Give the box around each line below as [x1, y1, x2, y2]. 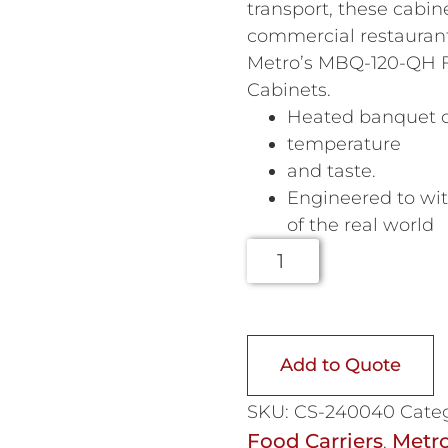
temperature [286, 132, 401, 155]
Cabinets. [246, 78, 331, 101]
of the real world [286, 213, 434, 236]
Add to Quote [279, 353, 401, 376]
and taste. [286, 159, 376, 182]
